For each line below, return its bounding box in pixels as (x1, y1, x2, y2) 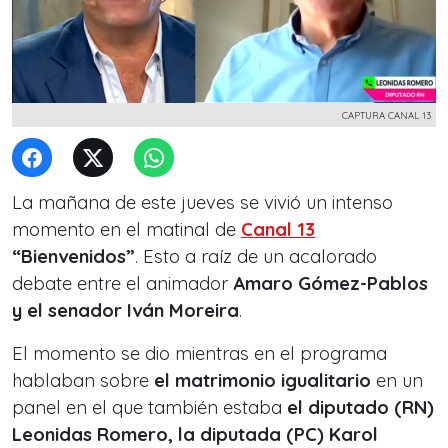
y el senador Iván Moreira (12, 299, 239, 322)
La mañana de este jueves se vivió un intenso (12, 191, 393, 214)
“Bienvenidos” (12, 245, 135, 268)
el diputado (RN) (287, 396, 434, 419)
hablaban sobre (12, 369, 154, 392)
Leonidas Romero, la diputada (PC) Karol (12, 423, 378, 446)
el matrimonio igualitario (154, 369, 371, 392)
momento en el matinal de (12, 218, 241, 241)
